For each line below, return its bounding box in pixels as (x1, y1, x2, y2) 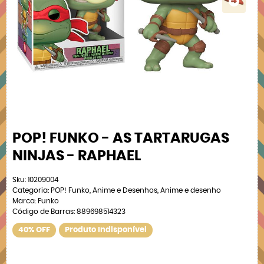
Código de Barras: (12, 208, 77, 216)
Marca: (12, 197, 38, 205)
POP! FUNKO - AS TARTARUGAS (12, 131, 229, 146)
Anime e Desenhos (93, 187, 157, 194)
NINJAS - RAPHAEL (12, 149, 141, 163)
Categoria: (12, 187, 49, 194)
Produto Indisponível (65, 226, 147, 235)
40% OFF (18, 226, 50, 235)
